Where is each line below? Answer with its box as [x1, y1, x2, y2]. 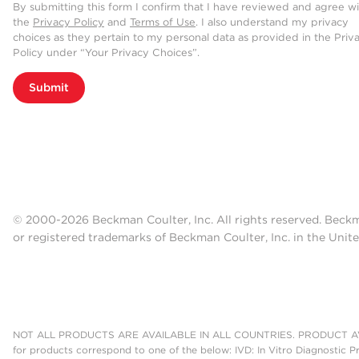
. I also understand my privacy [196, 15, 349, 28]
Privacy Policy [33, 15, 104, 28]
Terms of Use [130, 15, 196, 28]
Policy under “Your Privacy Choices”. [13, 46, 200, 58]
